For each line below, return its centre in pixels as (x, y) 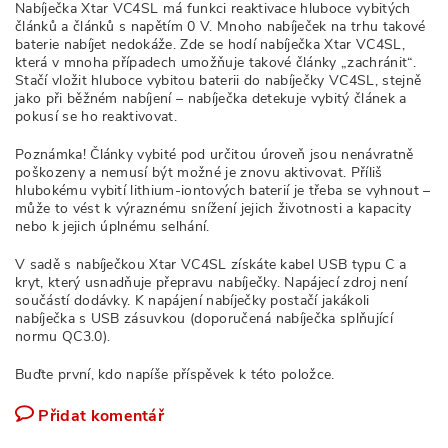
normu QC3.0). (63, 336)
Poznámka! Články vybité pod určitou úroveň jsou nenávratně (214, 154)
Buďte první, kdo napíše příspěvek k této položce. (175, 374)
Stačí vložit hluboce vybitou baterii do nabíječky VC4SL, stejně (218, 80)
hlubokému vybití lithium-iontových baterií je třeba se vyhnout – (223, 190)
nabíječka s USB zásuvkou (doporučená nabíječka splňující (204, 318)
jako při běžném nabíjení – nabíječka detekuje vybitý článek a (211, 98)
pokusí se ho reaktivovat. (96, 116)
